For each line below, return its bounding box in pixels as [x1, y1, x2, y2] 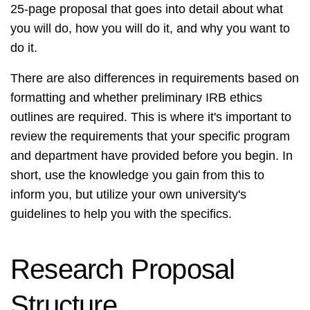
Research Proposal [10, 254, 235, 285]
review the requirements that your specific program [10, 129, 290, 144]
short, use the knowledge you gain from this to [10, 168, 264, 183]
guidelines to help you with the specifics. [10, 207, 232, 221]
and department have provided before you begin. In [10, 149, 293, 163]
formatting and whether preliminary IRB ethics [10, 91, 262, 105]
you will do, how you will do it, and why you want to [10, 21, 290, 36]
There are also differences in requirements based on [10, 71, 299, 86]
